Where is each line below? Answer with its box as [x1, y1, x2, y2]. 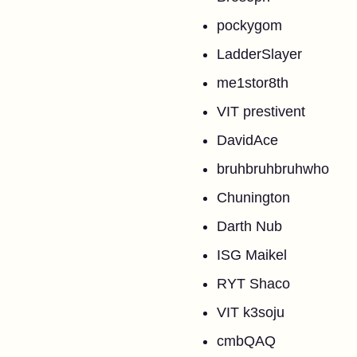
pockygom [217, 18, 282, 33]
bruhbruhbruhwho [217, 161, 329, 177]
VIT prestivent [217, 104, 305, 120]
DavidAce [217, 132, 278, 148]
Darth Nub [217, 218, 282, 234]
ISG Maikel [217, 247, 287, 263]
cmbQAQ [217, 333, 276, 349]
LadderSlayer [217, 46, 302, 62]
